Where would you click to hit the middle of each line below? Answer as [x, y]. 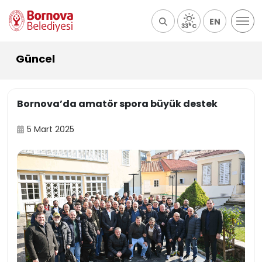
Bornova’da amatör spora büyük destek [117, 104]
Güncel [35, 59]
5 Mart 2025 [51, 129]
